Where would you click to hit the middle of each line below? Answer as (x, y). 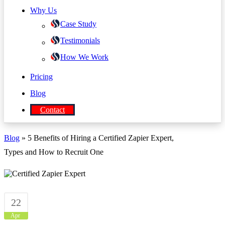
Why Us (43, 10)
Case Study (78, 24)
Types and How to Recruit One (54, 152)
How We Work (84, 57)
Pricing (41, 76)
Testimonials (80, 40)
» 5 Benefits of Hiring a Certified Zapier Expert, (97, 138)
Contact (52, 109)
